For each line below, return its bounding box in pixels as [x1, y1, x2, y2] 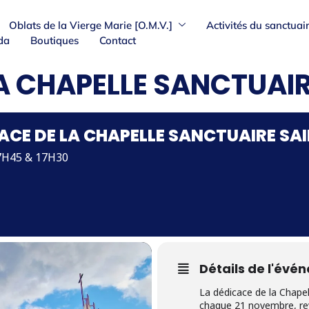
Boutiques [30, 33, 79, 47]
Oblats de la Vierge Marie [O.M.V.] [8, 18, 172, 32]
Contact [99, 33, 136, 47]
